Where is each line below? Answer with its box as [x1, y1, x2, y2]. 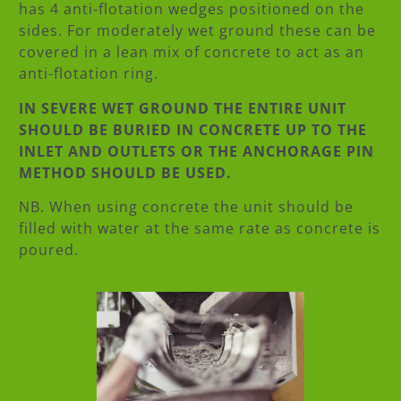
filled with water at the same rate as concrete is [19, 218, 380, 239]
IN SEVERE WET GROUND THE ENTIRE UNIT [19, 98, 346, 118]
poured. [19, 240, 79, 260]
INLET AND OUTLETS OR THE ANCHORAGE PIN [19, 141, 374, 161]
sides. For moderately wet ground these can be [19, 21, 376, 41]
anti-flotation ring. [19, 64, 163, 84]
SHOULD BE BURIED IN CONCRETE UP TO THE [19, 119, 367, 140]
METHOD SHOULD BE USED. [19, 162, 232, 183]
